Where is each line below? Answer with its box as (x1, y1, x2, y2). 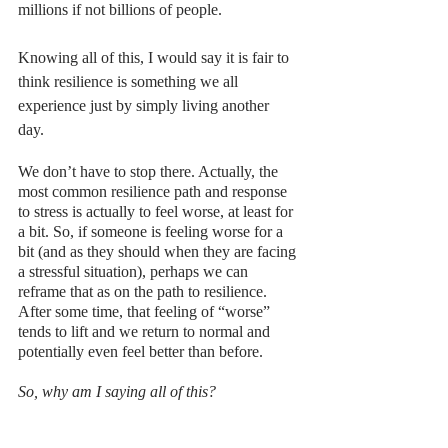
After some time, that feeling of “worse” (18, 303, 274, 321)
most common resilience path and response (18, 183, 291, 201)
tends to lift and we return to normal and (18, 323, 274, 341)
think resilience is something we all (18, 73, 242, 91)
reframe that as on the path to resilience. (18, 283, 271, 301)
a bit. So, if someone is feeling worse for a (18, 223, 287, 241)
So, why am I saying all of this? (18, 383, 216, 401)
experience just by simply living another (18, 97, 273, 115)
